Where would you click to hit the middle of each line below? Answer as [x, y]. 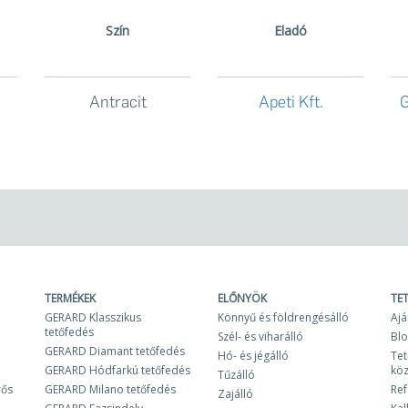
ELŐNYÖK [242, 299]
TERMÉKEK [70, 299]
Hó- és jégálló [253, 356]
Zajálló [235, 394]
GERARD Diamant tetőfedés [115, 352]
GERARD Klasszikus [93, 318]
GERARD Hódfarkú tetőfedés [117, 371]
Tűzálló [236, 375]
